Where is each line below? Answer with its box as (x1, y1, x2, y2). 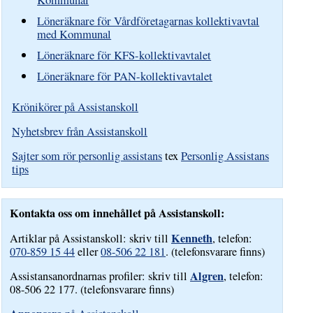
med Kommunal (37, 26, 112, 43)
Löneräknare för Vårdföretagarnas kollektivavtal (37, 13, 260, 29)
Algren (190, 267, 224, 284)
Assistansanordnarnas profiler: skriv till (10, 268, 191, 284)
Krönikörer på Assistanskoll (12, 99, 139, 115)
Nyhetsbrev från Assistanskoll (12, 123, 148, 139)
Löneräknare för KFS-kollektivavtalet (37, 47, 212, 64)
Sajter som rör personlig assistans (12, 147, 163, 163)
